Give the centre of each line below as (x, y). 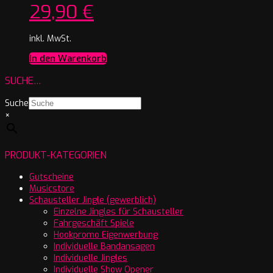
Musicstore (52, 188)
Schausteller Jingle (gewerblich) (93, 200)
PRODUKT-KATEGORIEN (56, 155)
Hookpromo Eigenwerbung (106, 235)
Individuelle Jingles (90, 258)
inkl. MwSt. (50, 38)
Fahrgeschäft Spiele (94, 223)
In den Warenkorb (68, 58)
